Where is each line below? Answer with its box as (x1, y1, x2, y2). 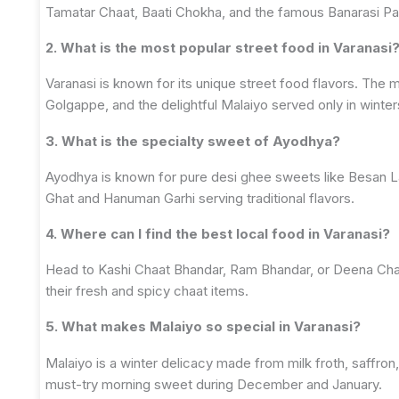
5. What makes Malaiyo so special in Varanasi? (45, 318, 361, 336)
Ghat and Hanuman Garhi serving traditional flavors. (45, 189, 354, 207)
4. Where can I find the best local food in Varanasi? (45, 225, 390, 242)
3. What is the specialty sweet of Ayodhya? (45, 132, 340, 150)
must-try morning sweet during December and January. (45, 375, 382, 393)
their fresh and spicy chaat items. (45, 282, 248, 300)
